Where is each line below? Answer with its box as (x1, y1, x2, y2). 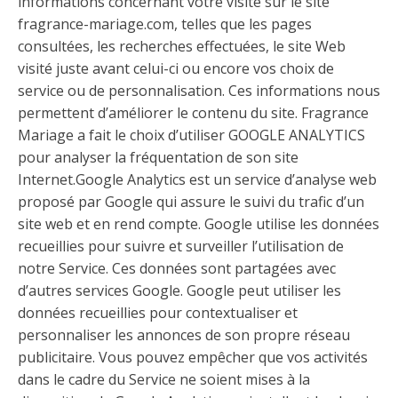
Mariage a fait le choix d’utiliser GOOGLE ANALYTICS (18, 125, 365, 145)
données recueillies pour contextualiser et (18, 303, 298, 322)
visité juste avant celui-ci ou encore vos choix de (18, 59, 334, 78)
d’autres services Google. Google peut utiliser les (18, 281, 341, 300)
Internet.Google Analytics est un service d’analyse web (18, 170, 377, 189)
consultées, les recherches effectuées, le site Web (18, 36, 346, 56)
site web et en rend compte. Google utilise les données (18, 214, 379, 234)
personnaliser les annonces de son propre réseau (18, 325, 350, 345)
